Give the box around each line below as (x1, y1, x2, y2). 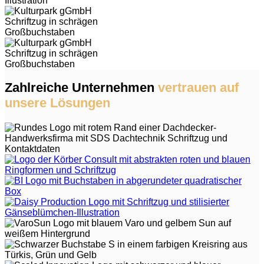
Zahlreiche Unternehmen (5, 80, 158, 95)
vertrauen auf (158, 80, 239, 95)
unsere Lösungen (5, 95, 110, 110)
